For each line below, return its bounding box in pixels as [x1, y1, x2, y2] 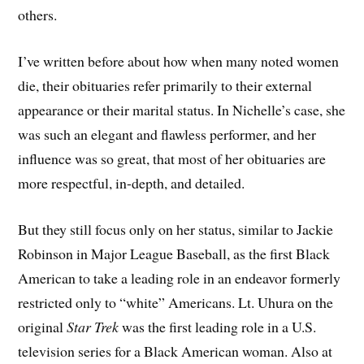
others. [18, 5, 58, 24]
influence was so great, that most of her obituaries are [18, 148, 327, 168]
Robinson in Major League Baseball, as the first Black [18, 243, 331, 263]
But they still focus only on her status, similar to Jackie [18, 219, 334, 239]
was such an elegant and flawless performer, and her [18, 123, 317, 144]
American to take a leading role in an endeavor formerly [18, 267, 341, 288]
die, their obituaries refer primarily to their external [18, 75, 313, 95]
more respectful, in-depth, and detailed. [18, 172, 245, 193]
